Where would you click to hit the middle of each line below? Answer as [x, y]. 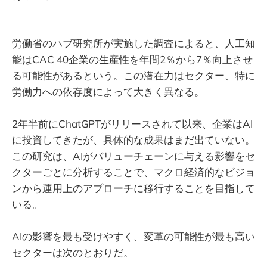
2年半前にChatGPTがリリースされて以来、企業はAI [132, 123]
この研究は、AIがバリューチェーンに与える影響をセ [133, 156]
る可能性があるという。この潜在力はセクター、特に [133, 75]
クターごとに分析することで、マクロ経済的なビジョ [133, 172]
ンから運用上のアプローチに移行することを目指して [133, 188]
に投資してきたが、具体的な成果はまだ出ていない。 [133, 139]
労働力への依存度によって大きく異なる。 [108, 91]
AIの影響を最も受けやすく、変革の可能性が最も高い [133, 236]
